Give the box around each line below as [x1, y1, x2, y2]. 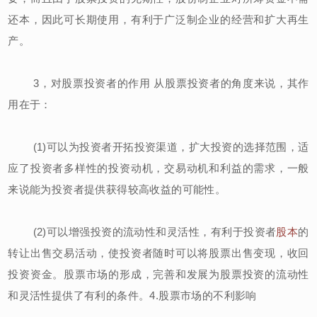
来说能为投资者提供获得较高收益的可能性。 [8, 183, 226, 195]
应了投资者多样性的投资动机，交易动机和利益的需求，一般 [8, 161, 309, 174]
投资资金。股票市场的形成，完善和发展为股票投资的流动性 [8, 267, 309, 280]
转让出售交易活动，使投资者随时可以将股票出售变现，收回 [8, 246, 309, 259]
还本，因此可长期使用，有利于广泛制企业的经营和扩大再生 [8, 13, 309, 25]
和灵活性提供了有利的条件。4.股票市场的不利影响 [8, 289, 257, 301]
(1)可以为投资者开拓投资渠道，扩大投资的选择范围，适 [8, 140, 309, 153]
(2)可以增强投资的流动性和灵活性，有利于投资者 [8, 225, 277, 238]
